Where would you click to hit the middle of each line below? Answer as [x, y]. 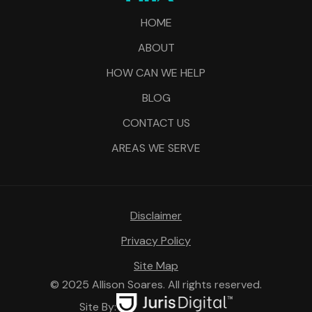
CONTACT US [156, 123]
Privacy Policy [156, 240]
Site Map [156, 265]
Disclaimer [156, 215]
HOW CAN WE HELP [156, 72]
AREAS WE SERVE [156, 148]
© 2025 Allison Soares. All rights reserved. [156, 284]
